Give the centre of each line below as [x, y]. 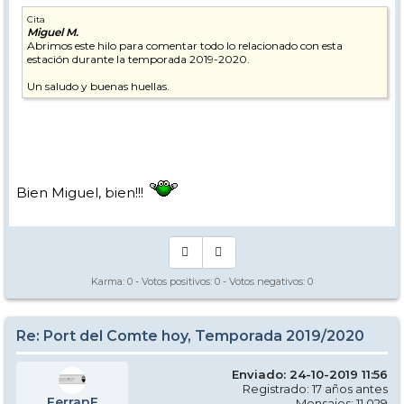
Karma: [109, 281]
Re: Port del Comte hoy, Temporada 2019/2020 [190, 336]
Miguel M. [53, 32]
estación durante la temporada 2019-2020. [138, 59]
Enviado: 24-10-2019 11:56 [310, 374]
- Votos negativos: [264, 281]
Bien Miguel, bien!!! [82, 193]
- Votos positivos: [174, 281]
